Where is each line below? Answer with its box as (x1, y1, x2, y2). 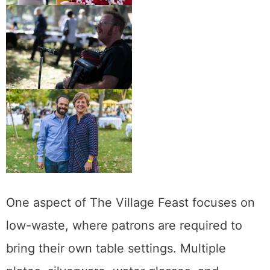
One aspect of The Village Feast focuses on (6, 195, 255, 210)
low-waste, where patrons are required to (6, 218, 242, 233)
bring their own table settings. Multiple (6, 241, 226, 256)
